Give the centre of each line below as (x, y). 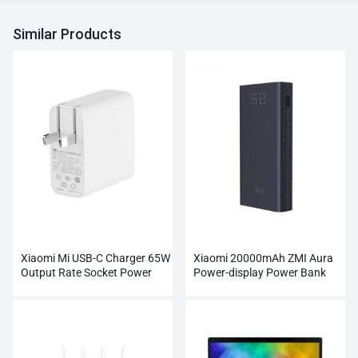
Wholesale (219, 287)
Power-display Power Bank (260, 273)
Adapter (41, 287)
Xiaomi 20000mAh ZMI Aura (263, 259)
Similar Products (67, 34)
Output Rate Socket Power (86, 273)
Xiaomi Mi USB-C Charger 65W (95, 259)
